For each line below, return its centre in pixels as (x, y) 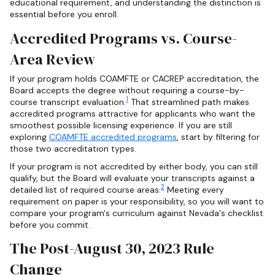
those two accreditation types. (73, 148)
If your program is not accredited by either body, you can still (134, 166)
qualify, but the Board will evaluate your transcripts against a (132, 178)
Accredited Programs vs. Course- (123, 38)
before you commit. (50, 224)
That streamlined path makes (189, 102)
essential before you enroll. (64, 14)
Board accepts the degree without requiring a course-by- (127, 90)
